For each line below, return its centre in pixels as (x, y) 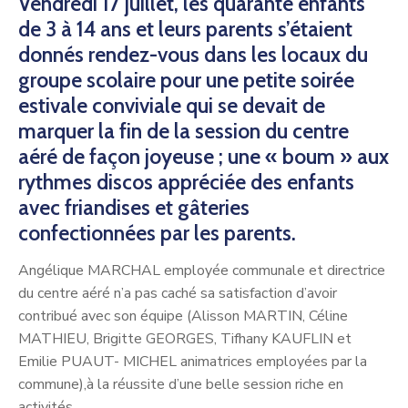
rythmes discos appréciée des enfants (186, 182)
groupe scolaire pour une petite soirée (186, 80)
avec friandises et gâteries (134, 207)
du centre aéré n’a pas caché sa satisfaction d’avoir (178, 293)
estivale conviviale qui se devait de (172, 105)
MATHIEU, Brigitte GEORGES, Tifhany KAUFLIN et (185, 338)
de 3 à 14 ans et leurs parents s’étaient (185, 29)
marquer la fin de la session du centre (184, 131)
